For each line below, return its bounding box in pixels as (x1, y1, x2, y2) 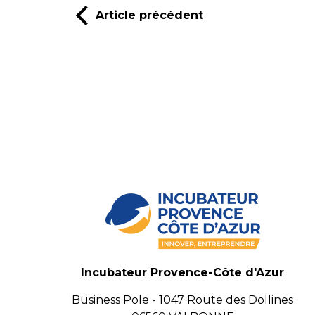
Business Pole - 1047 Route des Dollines (72, 292, 294, 307)
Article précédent (96, 8, 203, 22)
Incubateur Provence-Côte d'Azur (81, 266, 285, 280)
